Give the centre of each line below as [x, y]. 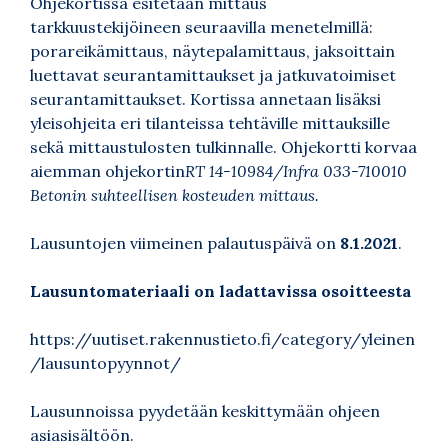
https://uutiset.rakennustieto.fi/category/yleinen [222, 339]
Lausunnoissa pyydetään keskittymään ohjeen [205, 411]
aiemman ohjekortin [107, 171]
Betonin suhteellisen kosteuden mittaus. [174, 195]
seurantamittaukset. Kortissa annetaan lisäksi [205, 99]
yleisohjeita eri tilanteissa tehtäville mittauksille [210, 123]
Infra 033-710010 [345, 171]
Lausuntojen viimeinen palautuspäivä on [185, 243]
